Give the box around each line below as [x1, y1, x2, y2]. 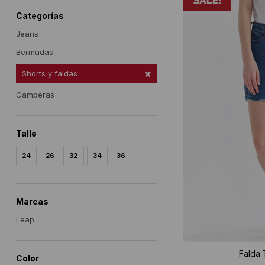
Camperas [15, 90, 54, 100]
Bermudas [15, 47, 53, 57]
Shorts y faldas [21, 69, 77, 79]
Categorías [15, 11, 64, 21]
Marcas [15, 196, 49, 207]
